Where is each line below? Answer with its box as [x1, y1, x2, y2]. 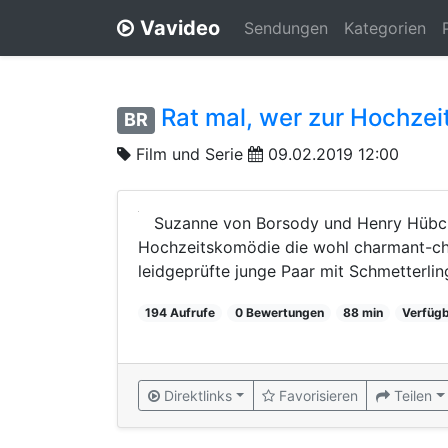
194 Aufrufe [145, 304, 216, 320]
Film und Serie [136, 143, 243, 164]
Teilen [394, 386, 433, 404]
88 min [342, 304, 383, 320]
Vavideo [140, 16, 220, 40]
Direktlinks [164, 386, 232, 404]
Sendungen [244, 18, 328, 38]
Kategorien [344, 18, 426, 38]
